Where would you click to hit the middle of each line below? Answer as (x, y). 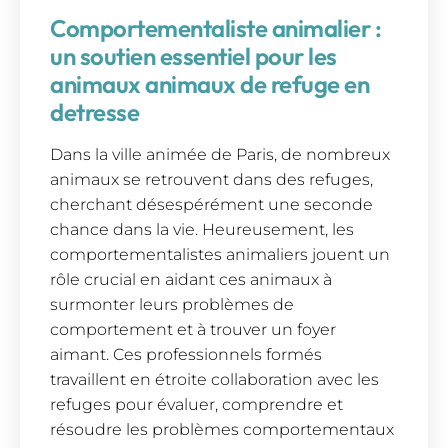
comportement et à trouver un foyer (193, 329)
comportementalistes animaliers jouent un (220, 254)
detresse (94, 111)
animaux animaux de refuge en (209, 83)
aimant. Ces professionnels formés (186, 354)
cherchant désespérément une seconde (211, 204)
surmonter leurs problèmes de (172, 304)
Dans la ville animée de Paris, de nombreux (220, 154)
